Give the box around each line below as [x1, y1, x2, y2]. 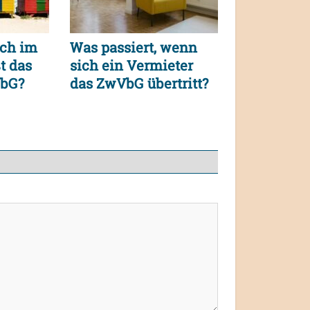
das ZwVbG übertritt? [70, 74, 208, 93]
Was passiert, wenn [70, 38, 197, 57]
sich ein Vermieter [70, 56, 193, 75]
